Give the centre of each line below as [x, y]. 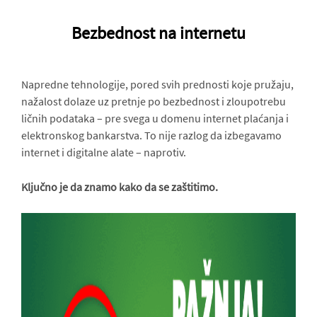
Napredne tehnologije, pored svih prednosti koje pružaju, [157, 84]
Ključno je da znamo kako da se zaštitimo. [120, 187]
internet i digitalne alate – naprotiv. [104, 152]
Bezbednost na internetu [158, 33]
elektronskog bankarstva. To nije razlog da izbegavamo [151, 135]
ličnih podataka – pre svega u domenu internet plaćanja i [155, 118]
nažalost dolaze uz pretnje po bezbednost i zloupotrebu [154, 101]
